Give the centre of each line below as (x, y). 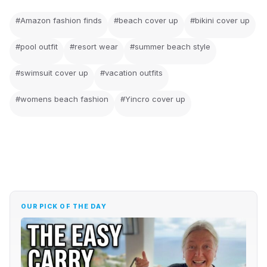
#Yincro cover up (153, 99)
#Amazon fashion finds (59, 21)
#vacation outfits (131, 73)
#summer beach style (170, 47)
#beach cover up (146, 21)
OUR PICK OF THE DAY (64, 207)
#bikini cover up (220, 21)
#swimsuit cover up (52, 73)
